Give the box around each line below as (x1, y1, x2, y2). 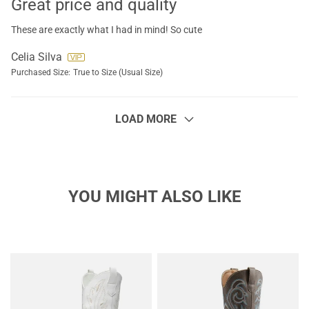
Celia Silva (11, 50, 62, 63)
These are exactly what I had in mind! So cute (11, 24, 202, 35)
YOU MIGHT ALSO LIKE (68, 187, 241, 206)
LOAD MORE (114, 112, 177, 126)
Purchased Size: (11, 68, 70, 77)
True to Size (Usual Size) (73, 68, 163, 77)
